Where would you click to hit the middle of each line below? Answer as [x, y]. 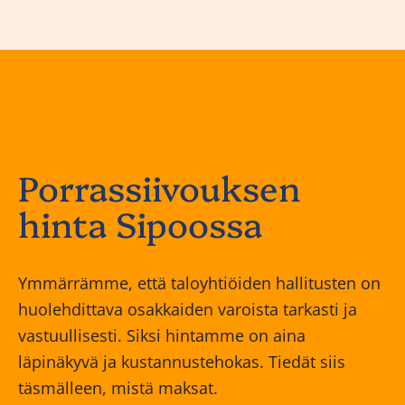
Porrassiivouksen [160, 186]
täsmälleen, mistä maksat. [118, 387]
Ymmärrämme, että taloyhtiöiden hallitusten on [199, 283]
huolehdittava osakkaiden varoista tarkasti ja [188, 309]
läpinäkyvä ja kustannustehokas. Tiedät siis [182, 361]
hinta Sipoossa [140, 222]
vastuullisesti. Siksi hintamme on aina [162, 335]
